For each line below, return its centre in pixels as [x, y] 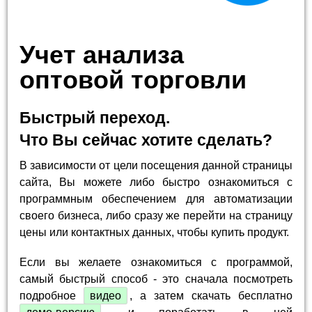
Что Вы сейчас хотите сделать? [146, 140]
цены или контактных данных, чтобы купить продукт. [155, 232]
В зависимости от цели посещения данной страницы [156, 165]
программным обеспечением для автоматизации [156, 198]
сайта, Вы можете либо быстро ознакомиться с [156, 182]
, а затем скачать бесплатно [211, 296]
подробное [52, 296]
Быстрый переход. [95, 117]
